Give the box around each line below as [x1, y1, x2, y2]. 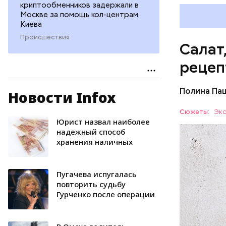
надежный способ [56, 126, 125, 137]
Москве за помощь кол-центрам [20, 9, 138, 20]
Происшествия [20, 32, 70, 41]
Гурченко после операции [56, 189, 155, 199]
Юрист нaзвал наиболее [56, 116, 150, 127]
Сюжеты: [180, 107, 211, 117]
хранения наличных [56, 136, 133, 147]
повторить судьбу [56, 179, 126, 189]
